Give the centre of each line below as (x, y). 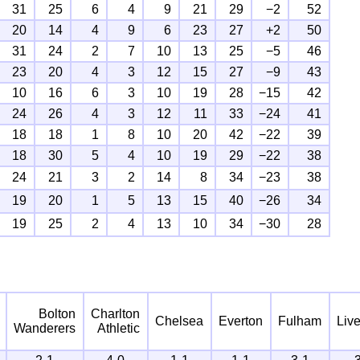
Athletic (119, 328)
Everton (241, 321)
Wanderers (45, 328)
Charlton (116, 313)
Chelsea (180, 321)
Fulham (300, 321)
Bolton (57, 313)
